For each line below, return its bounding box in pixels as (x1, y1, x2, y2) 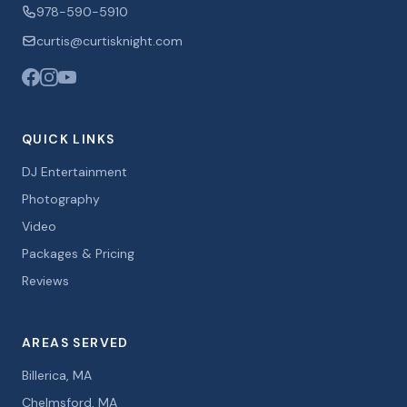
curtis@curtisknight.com (36, 33, 183, 49)
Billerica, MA (22, 367, 92, 383)
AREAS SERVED (22, 334, 129, 351)
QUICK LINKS (22, 131, 115, 147)
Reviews (22, 273, 69, 289)
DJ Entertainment (22, 164, 127, 180)
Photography (22, 191, 100, 207)
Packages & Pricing (22, 245, 134, 262)
